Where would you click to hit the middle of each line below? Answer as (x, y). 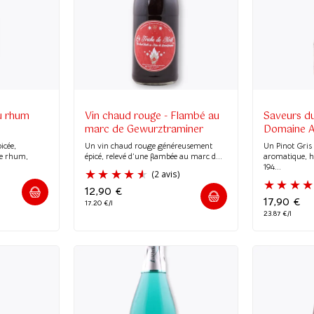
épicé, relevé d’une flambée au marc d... (153, 156)
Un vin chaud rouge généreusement (148, 145)
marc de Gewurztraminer (144, 129)
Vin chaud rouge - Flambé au (152, 116)
